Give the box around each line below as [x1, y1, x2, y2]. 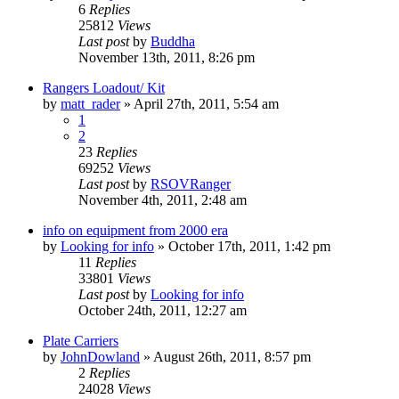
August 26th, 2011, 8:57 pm [153, 348, 311, 364]
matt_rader [61, 95, 120, 111]
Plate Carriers [43, 332, 118, 348]
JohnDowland [61, 348, 140, 364]
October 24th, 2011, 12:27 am [78, 302, 247, 318]
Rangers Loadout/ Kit [43, 79, 165, 95]
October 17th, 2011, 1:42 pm [168, 238, 330, 254]
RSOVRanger [151, 175, 231, 191]
